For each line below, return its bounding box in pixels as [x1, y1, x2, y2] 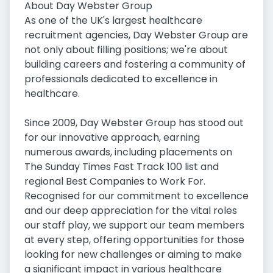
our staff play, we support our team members [24, 218, 244, 233]
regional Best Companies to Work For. [24, 174, 205, 189]
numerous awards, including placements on [24, 145, 232, 160]
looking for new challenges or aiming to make [24, 247, 242, 262]
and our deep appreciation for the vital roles [24, 204, 237, 218]
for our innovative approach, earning [24, 130, 200, 145]
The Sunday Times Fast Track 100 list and [24, 160, 219, 174]
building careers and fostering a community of [24, 57, 246, 72]
